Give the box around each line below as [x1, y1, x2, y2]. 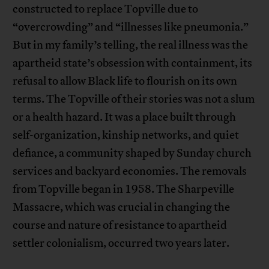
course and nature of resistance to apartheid [13, 218, 228, 233]
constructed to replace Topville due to [13, 2, 199, 17]
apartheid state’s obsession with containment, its [13, 56, 253, 71]
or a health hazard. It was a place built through [13, 110, 237, 125]
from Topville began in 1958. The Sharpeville [13, 182, 235, 197]
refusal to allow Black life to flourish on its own [13, 74, 238, 89]
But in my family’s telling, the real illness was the [13, 38, 249, 53]
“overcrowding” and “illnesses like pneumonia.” [13, 20, 249, 35]
